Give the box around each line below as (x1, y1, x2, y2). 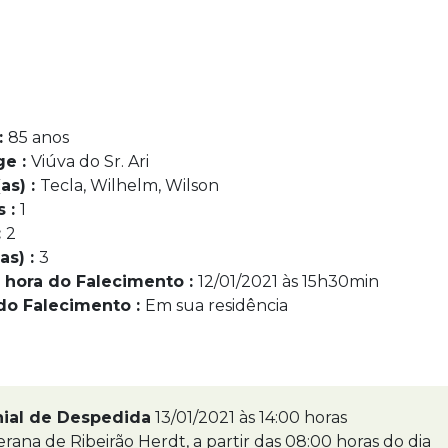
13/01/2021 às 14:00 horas (155, 408, 347, 427)
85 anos (8, 128, 69, 147)
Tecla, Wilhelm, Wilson (40, 176, 219, 195)
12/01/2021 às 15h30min (198, 272, 379, 291)
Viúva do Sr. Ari (31, 152, 149, 171)
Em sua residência (145, 296, 288, 315)
